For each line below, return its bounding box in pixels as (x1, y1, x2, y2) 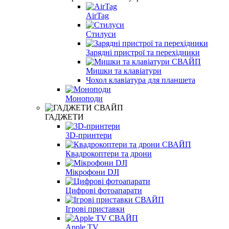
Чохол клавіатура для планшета (86, 75, 195, 84)
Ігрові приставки (65, 204, 125, 213)
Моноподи (65, 94, 103, 103)
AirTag (86, 11, 109, 20)
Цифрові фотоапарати (65, 186, 142, 195)
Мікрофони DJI (65, 167, 119, 176)
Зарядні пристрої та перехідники (86, 48, 200, 57)
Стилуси (86, 29, 116, 38)
